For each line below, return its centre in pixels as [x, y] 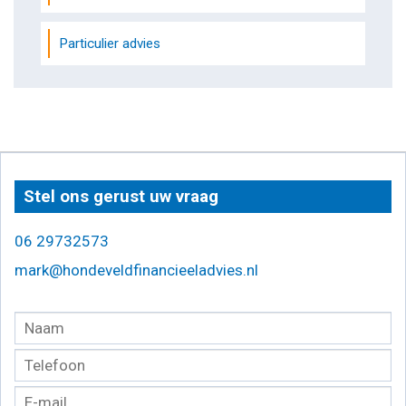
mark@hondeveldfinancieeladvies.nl [136, 270]
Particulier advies [110, 43]
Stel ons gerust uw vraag [121, 196]
